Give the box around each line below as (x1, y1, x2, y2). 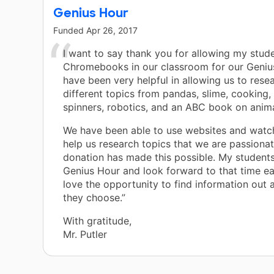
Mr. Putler (63, 228, 107, 241)
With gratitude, (63, 215, 131, 228)
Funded (53, 25, 86, 36)
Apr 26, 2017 (86, 25, 138, 36)
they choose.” (63, 191, 125, 204)
